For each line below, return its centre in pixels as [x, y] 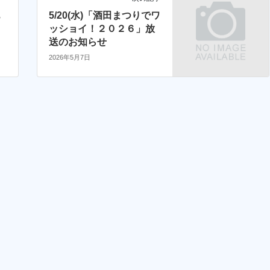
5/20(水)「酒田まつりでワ [104, 16]
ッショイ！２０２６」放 [102, 29]
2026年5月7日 [69, 57]
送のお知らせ [77, 42]
